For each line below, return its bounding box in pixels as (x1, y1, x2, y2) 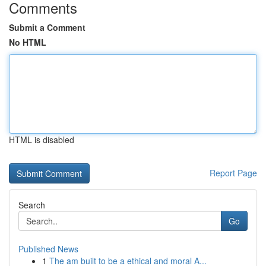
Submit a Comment (9, 21, 85, 33)
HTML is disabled (9, 134, 74, 145)
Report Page (210, 167, 257, 179)
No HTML (9, 36, 46, 48)
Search (18, 199, 45, 211)
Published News (18, 243, 78, 255)
